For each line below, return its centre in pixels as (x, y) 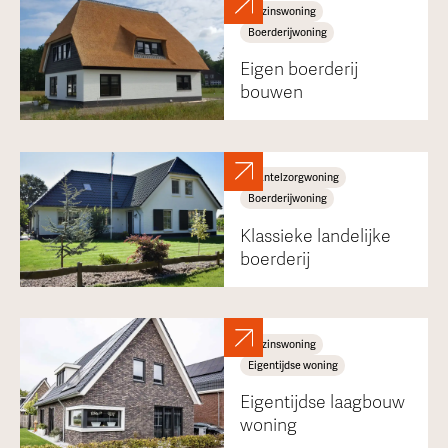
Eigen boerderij (298, 70)
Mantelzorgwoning (293, 178)
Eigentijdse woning (292, 365)
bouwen (271, 93)
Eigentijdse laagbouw (322, 403)
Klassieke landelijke (315, 236)
